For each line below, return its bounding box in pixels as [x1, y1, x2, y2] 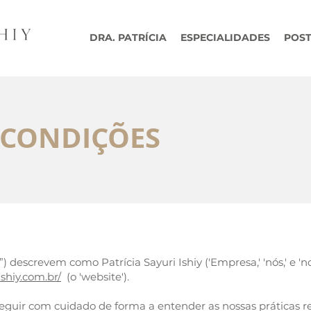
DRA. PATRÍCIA [90, 31, 167, 44]
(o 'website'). [61, 270, 129, 283]
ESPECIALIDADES [180, 31, 270, 44]
